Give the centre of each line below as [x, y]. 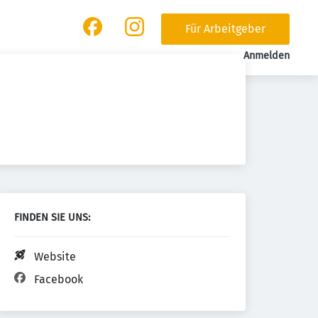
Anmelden [266, 56]
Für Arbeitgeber [225, 29]
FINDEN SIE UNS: [52, 218]
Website [55, 257]
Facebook [59, 279]
